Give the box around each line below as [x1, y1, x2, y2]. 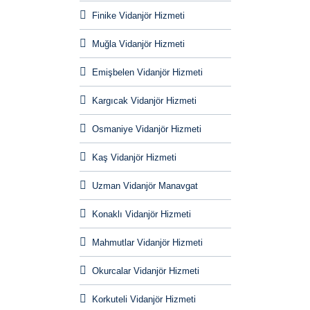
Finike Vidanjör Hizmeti [91, 10, 185, 21]
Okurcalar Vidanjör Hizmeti [91, 266, 199, 277]
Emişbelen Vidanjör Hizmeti [91, 67, 203, 78]
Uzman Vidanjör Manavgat [91, 181, 198, 192]
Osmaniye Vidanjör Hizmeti [91, 124, 201, 135]
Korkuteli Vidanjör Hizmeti [91, 294, 196, 305]
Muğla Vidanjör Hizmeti [91, 39, 185, 50]
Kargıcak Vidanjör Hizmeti [91, 95, 197, 107]
